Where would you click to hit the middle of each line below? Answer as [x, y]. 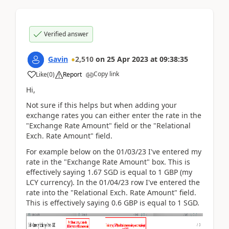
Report [72, 74]
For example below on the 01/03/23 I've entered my [114, 151]
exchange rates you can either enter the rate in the [114, 115]
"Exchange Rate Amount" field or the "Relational [108, 125]
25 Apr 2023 [128, 59]
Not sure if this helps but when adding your [101, 105]
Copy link [106, 74]
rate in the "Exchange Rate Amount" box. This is [108, 162]
